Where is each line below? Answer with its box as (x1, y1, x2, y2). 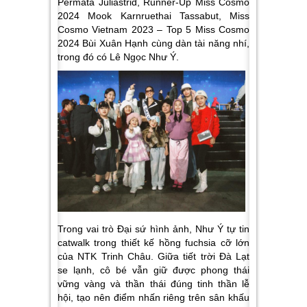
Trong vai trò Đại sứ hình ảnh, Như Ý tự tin (58, 223, 249, 235)
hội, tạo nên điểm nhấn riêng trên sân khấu (58, 292, 249, 304)
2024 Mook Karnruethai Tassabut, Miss (58, 10, 249, 22)
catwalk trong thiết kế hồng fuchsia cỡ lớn (58, 237, 249, 249)
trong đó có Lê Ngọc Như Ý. (58, 51, 179, 63)
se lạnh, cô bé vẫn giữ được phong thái (58, 265, 249, 276)
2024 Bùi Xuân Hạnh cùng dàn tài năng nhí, (58, 38, 249, 49)
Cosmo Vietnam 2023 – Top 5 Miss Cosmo (58, 24, 249, 36)
